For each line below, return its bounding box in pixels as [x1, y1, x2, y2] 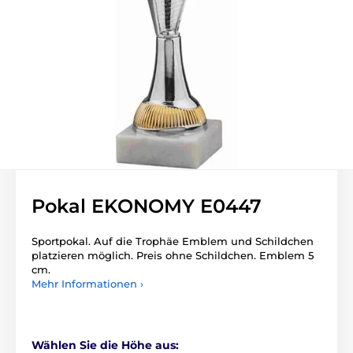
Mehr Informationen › [32, 277, 143, 290]
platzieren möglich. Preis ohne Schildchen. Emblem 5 [32, 249, 314, 262]
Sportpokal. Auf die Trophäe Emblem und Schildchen [32, 235, 314, 247]
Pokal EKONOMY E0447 [32, 195, 262, 217]
